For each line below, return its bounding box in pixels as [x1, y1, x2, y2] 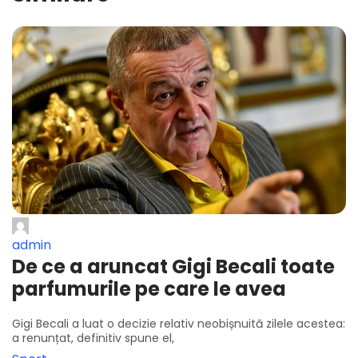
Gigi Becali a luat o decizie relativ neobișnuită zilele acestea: [12, 316, 345, 332]
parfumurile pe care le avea [12, 276, 286, 303]
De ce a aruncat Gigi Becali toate [12, 253, 335, 280]
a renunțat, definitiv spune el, [12, 330, 174, 347]
